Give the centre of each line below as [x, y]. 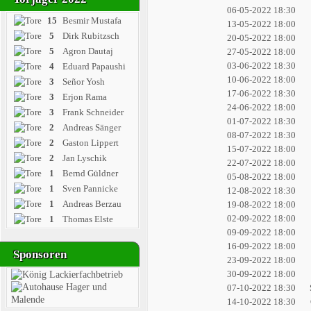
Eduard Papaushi [94, 66]
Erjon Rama [84, 97]
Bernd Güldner [90, 173]
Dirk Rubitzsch [91, 36]
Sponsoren [40, 254]
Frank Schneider [93, 112]
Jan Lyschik [84, 158]
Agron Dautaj [87, 51]
